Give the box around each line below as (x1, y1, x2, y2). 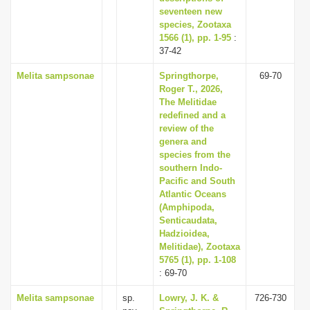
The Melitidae (159, 97, 217, 107)
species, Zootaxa (159, 19, 231, 30)
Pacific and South (159, 176, 235, 186)
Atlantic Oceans (159, 189, 226, 199)
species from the (159, 149, 230, 160)
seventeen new (159, 6, 222, 17)
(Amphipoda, (159, 202, 215, 212)
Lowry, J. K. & (159, 293, 219, 303)
